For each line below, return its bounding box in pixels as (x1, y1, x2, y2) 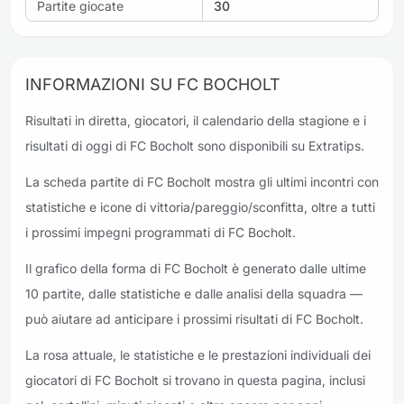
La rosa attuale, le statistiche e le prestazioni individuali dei (25, 347, 371, 363)
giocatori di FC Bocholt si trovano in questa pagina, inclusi (25, 372, 365, 388)
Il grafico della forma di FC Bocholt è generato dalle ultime (25, 261, 366, 276)
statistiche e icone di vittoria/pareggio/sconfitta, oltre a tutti (25, 199, 375, 215)
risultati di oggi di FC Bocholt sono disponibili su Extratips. (25, 138, 364, 153)
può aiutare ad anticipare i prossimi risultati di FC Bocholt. (25, 311, 363, 326)
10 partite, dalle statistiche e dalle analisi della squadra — (25, 286, 363, 301)
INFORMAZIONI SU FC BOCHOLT (25, 75, 280, 94)
